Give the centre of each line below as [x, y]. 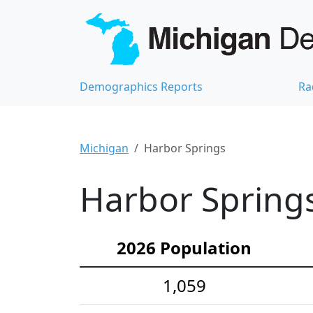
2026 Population [184, 247]
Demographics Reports [141, 86]
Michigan [104, 148]
